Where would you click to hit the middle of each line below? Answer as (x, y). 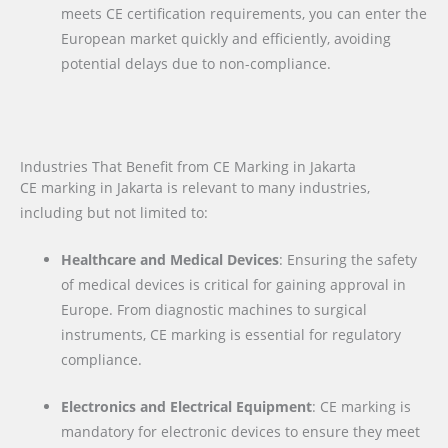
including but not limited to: (114, 213)
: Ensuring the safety (348, 260)
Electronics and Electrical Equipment (187, 407)
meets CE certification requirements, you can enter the (244, 14)
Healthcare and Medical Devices (170, 260)
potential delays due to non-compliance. (196, 64)
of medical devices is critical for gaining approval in (234, 285)
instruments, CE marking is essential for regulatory (231, 335)
